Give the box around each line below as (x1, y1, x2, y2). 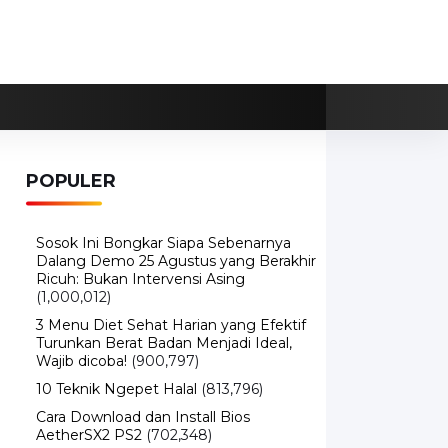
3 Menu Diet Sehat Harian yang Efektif (36, 286, 306, 305)
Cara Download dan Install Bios (36, 378, 250, 397)
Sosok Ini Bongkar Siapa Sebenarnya (36, 204, 291, 223)
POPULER (26, 140, 116, 163)
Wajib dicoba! (36, 322, 127, 341)
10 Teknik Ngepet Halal (36, 350, 197, 369)
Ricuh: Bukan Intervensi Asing (36, 240, 245, 259)
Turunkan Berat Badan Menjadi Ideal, (36, 304, 292, 323)
